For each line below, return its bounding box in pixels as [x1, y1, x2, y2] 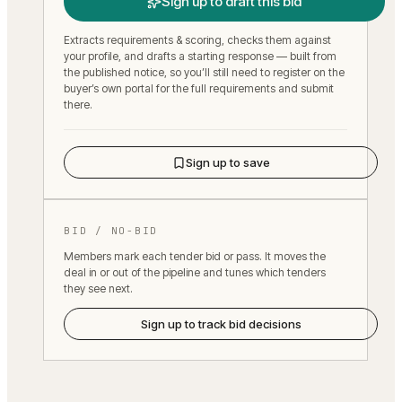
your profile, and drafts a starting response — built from [64, 49, 336, 64]
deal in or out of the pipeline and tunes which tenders [64, 266, 326, 280]
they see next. [64, 282, 133, 296]
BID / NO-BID [64, 224, 159, 238]
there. [64, 98, 92, 112]
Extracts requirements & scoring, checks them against [64, 33, 331, 48]
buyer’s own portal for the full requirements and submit [64, 82, 334, 96]
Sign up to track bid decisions [140, 317, 301, 332]
